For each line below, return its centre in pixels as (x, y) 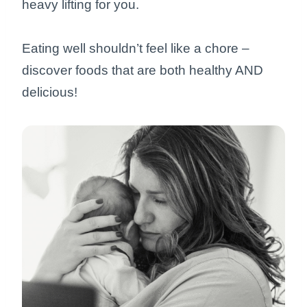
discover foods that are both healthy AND (143, 71)
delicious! (50, 93)
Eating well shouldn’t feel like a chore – (136, 49)
